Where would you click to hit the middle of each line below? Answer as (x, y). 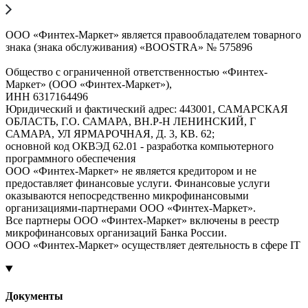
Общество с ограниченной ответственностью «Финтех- (136, 72)
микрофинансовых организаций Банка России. (116, 233)
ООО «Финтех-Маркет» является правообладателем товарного (153, 35)
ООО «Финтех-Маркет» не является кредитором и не (131, 171)
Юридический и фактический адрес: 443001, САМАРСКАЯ (147, 109)
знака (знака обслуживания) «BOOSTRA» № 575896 (129, 47)
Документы (34, 296)
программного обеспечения (70, 159)
